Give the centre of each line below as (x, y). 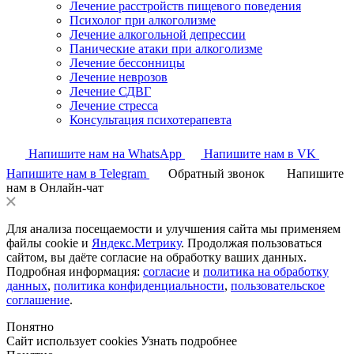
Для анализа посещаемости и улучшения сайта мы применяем (173, 229)
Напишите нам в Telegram (76, 173)
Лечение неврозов (119, 77)
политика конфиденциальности (139, 286)
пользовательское (278, 286)
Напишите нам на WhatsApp (105, 154)
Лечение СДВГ (110, 91)
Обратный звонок (217, 173)
